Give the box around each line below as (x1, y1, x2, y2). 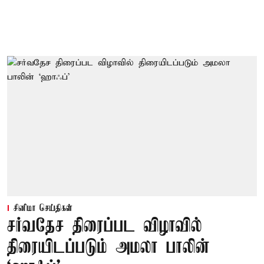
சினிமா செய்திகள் (14, 203, 72, 214)
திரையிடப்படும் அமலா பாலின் (7, 237, 210, 259)
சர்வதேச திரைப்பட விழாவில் (7, 216, 202, 237)
